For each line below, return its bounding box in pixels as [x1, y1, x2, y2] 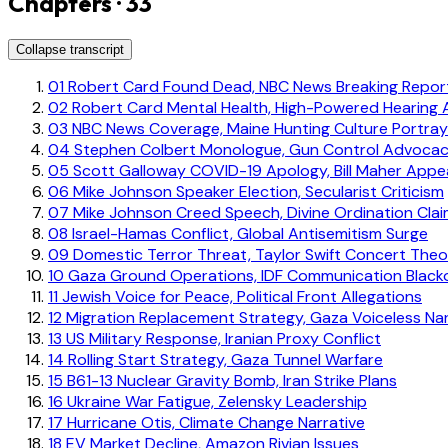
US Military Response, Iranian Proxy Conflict [62, 327, 381, 349]
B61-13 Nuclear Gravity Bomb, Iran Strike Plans [63, 369, 397, 391]
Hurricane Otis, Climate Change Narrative [63, 411, 365, 433]
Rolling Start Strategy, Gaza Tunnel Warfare [64, 348, 383, 370]
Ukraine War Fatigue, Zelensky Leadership [63, 390, 367, 412]
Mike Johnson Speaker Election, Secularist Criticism [69, 180, 444, 202]
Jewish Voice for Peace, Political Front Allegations [58, 285, 422, 307]
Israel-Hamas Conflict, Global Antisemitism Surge [68, 222, 428, 244]
